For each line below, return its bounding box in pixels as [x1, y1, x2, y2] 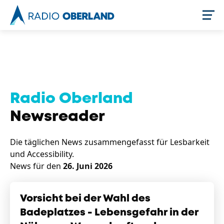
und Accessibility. [10, 148, 74, 159]
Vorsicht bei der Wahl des [20, 194, 150, 203]
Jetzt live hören [139, 43, 192, 52]
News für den [10, 160, 63, 171]
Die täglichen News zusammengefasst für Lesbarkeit [10, 136, 209, 147]
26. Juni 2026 [63, 160, 112, 171]
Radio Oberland [10, 92, 133, 105]
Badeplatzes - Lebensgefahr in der [20, 208, 198, 217]
